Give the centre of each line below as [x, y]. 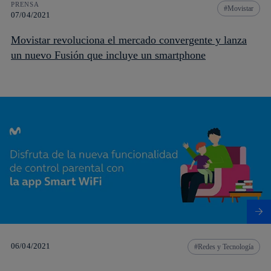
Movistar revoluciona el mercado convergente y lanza [129, 40]
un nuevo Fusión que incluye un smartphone [108, 55]
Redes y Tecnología [226, 247]
